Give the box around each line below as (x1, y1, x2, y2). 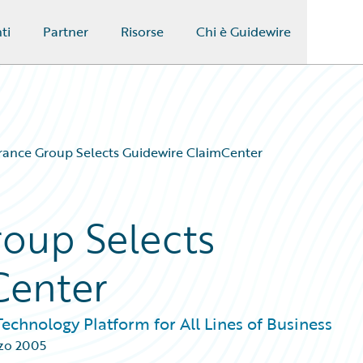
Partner (42, 22, 88, 41)
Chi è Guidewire (195, 22, 291, 41)
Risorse (120, 22, 164, 41)
